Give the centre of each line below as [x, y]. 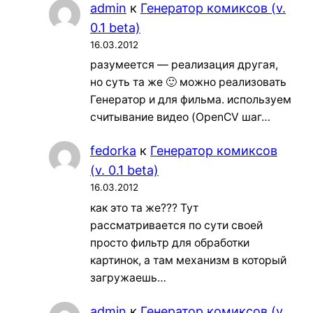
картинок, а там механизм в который [188, 260]
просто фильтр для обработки [169, 242]
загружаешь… [128, 277]
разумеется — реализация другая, [184, 65]
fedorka [113, 151]
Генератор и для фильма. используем [190, 100]
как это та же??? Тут [144, 208]
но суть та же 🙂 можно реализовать [188, 82]
